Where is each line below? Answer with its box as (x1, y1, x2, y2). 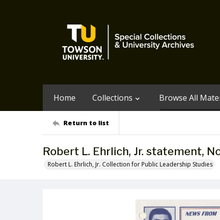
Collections (92, 92, 133, 103)
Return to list (63, 118, 109, 127)
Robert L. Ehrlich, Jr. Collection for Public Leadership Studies (48, 160, 213, 168)
